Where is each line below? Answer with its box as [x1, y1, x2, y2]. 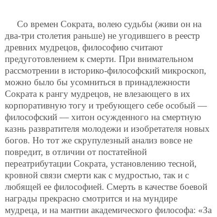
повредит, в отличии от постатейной [5, 147, 147, 157]
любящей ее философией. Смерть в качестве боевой [5, 182, 207, 192]
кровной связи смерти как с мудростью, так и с [5, 170, 189, 181]
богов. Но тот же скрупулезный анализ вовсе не [5, 135, 192, 146]
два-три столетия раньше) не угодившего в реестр [5, 31, 200, 41]
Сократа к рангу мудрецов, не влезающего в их [5, 89, 190, 99]
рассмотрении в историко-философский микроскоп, [5, 65, 206, 76]
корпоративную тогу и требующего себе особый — [5, 100, 207, 111]
